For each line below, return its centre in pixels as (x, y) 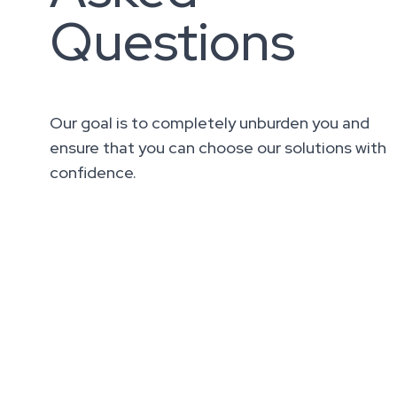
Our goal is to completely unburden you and (210, 122)
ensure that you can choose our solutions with (218, 147)
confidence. (93, 172)
